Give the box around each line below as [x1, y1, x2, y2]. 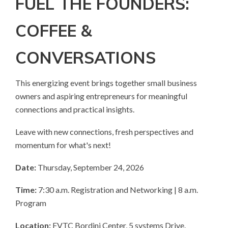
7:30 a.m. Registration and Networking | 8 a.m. [38, 185, 198, 195]
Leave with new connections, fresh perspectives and [15, 127, 193, 137]
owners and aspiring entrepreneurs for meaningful [15, 91, 187, 101]
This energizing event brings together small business [15, 78, 197, 88]
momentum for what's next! [15, 140, 112, 150]
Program [15, 198, 46, 208]
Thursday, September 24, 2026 [38, 162, 144, 173]
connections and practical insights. [15, 104, 136, 115]
